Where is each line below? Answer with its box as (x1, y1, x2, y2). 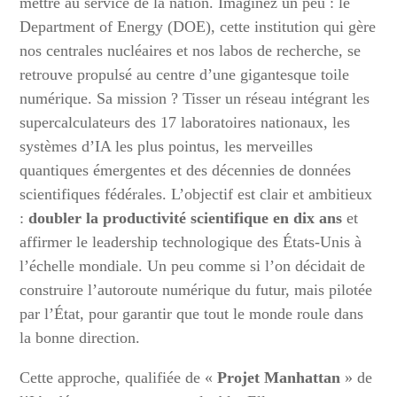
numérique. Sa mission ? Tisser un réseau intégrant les (19, 90, 370, 107)
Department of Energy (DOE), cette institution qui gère (19, 18, 377, 35)
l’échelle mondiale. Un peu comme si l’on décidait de (19, 257, 366, 275)
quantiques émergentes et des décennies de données (19, 161, 352, 179)
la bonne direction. (19, 329, 141, 346)
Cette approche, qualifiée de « (19, 369, 218, 386)
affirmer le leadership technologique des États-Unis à (19, 233, 362, 251)
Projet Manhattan (217, 369, 341, 386)
